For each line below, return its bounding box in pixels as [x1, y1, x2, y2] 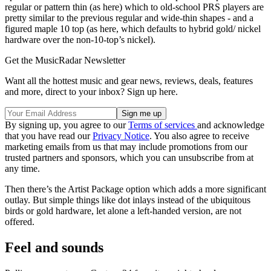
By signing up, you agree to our [5, 120, 128, 131]
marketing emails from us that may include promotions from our [5, 142, 247, 152]
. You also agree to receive [149, 131, 249, 142]
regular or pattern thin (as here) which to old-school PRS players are [5, 2, 264, 13]
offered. [5, 217, 37, 227]
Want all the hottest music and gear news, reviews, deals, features [5, 76, 253, 87]
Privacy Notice [93, 131, 149, 142]
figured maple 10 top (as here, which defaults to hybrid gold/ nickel [5, 24, 261, 34]
